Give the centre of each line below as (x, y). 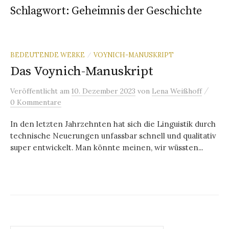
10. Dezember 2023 (104, 91)
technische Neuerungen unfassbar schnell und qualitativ (113, 135)
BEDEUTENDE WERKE (48, 54)
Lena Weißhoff (177, 91)
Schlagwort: (41, 11)
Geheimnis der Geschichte (137, 11)
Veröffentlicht (35, 91)
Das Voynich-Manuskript (82, 71)
